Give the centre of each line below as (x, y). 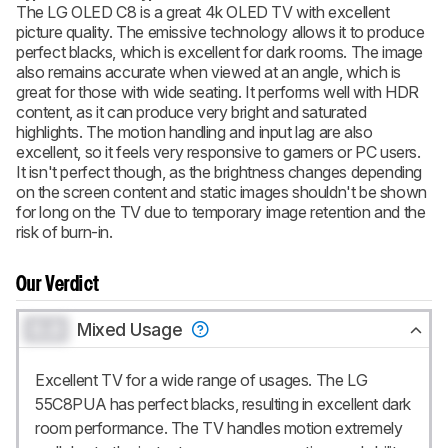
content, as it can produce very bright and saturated (191, 112)
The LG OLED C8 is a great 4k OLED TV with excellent (203, 12)
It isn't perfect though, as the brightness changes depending (219, 172)
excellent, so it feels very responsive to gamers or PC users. (218, 152)
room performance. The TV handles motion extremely (219, 428)
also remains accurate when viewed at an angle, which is (209, 72)
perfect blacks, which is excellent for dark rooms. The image (220, 52)
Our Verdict (58, 285)
